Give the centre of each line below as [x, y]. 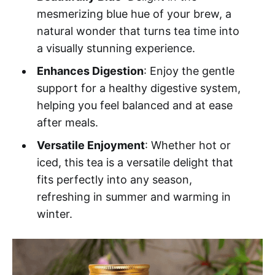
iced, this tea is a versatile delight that [135, 162]
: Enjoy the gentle [189, 71]
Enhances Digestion [90, 71]
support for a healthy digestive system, [138, 88]
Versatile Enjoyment [91, 145]
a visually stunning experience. [116, 48]
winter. [54, 214]
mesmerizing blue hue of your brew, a [134, 14]
